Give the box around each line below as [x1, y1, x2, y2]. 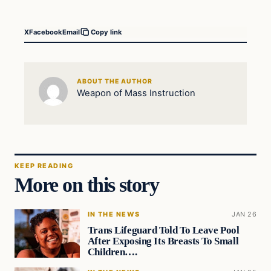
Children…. [87, 246, 137, 258]
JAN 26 [232, 210, 256, 219]
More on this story [15, 173, 159, 197]
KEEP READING [15, 161, 73, 170]
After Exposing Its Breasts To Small [87, 235, 239, 247]
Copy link [91, 28, 122, 37]
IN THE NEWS [87, 210, 140, 219]
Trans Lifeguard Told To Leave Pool [87, 224, 240, 236]
